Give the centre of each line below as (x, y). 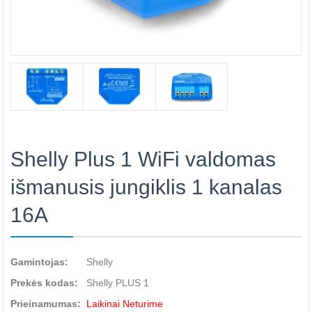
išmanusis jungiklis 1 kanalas (146, 187)
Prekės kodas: (44, 283)
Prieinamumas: (46, 304)
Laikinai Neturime (125, 304)
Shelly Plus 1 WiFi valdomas (143, 159)
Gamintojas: (39, 262)
